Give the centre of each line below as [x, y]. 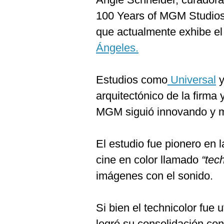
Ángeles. [117, 48]
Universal [192, 80]
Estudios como [132, 80]
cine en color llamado [149, 160]
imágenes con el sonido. [154, 176]
